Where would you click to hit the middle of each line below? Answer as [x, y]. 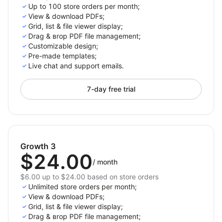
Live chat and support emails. [76, 66]
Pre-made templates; [62, 56]
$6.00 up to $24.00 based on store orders [89, 177]
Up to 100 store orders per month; [84, 6]
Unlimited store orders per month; [83, 187]
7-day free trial [111, 89]
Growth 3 [38, 146]
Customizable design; [63, 46]
